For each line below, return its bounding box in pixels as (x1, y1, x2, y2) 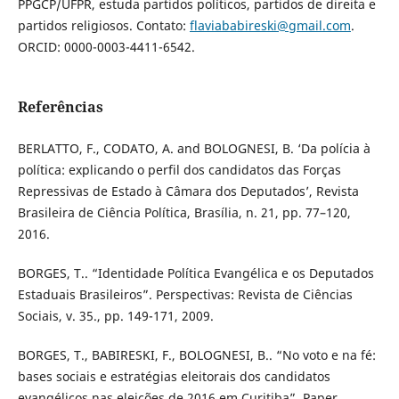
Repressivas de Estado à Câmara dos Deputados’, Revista (17, 183, 359, 200)
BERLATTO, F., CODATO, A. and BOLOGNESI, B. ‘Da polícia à (17, 140, 370, 158)
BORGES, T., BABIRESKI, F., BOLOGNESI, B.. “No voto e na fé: (17, 346, 376, 364)
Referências (17, 97, 103, 118)
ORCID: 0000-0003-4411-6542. (17, 38, 195, 56)
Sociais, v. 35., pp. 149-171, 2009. (17, 307, 214, 325)
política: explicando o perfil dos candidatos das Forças (17, 161, 341, 179)
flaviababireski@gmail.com (189, 17, 351, 35)
